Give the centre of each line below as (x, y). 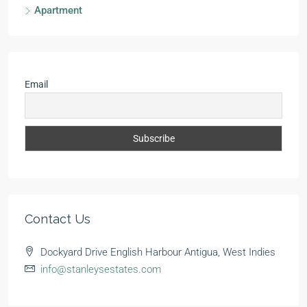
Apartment (58, 10)
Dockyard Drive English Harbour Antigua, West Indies (158, 252)
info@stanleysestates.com (101, 269)
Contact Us (58, 219)
